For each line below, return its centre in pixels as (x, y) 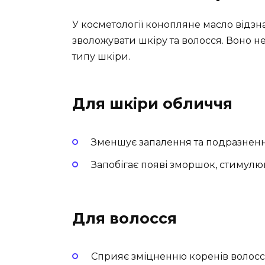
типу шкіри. (101, 57)
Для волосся (125, 218)
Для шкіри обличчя (152, 104)
